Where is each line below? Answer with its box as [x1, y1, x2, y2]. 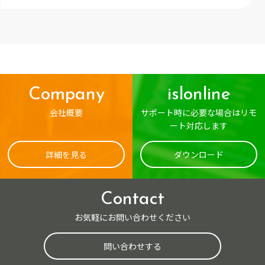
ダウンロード [174, 148, 224, 160]
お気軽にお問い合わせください [75, 211, 190, 223]
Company [28, 85, 105, 104]
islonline [167, 85, 231, 104]
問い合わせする [104, 240, 161, 252]
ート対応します [170, 119, 228, 131]
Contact [101, 190, 164, 209]
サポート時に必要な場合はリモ [141, 106, 257, 118]
